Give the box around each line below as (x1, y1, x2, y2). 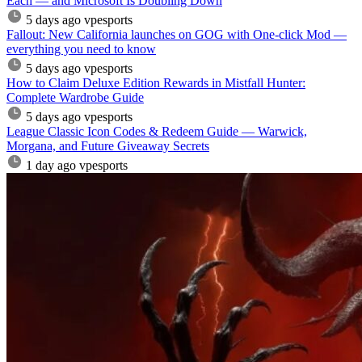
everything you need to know (6, 41, 156, 56)
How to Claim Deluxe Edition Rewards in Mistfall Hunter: (6, 75, 305, 90)
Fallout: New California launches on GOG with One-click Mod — (6, 27, 347, 41)
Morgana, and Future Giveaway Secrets (6, 138, 209, 153)
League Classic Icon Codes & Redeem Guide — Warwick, (6, 124, 307, 138)
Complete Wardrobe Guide (6, 90, 144, 104)
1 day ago (26, 158, 76, 172)
